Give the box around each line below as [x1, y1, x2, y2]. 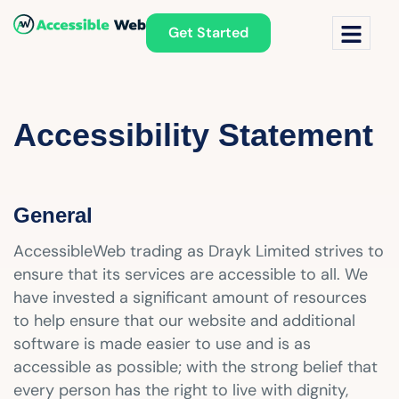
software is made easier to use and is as [13, 333, 311, 354]
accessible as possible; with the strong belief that [13, 356, 378, 378]
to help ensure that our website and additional [13, 310, 355, 331]
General [13, 203, 93, 227]
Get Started [168, 23, 249, 42]
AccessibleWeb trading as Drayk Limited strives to [13, 240, 384, 262]
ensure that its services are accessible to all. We [13, 264, 368, 285]
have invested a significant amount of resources [13, 287, 367, 308]
